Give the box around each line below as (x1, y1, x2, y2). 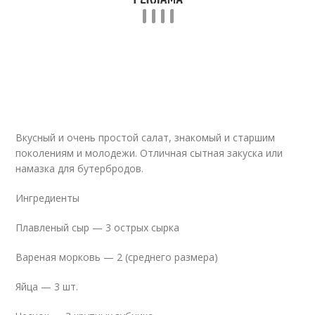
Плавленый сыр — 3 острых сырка (15, 221, 180, 234)
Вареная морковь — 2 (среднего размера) (15, 250, 219, 264)
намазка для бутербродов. (15, 162, 144, 175)
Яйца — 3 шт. (15, 280, 79, 293)
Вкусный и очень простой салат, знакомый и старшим (15, 131, 276, 144)
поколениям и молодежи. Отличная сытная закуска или (15, 146, 283, 160)
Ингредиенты (15, 191, 80, 205)
